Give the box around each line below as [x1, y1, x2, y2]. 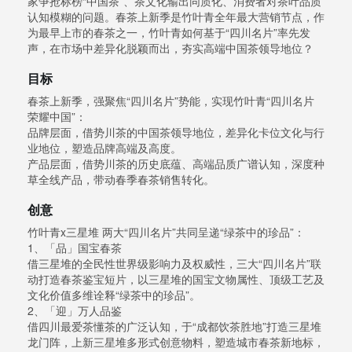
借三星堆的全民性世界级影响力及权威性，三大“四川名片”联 [27, 255, 321, 272]
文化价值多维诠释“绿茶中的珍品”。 [27, 287, 200, 303]
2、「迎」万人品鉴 [27, 302, 122, 319]
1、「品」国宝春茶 [27, 240, 122, 256]
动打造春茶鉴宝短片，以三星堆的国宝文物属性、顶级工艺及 [27, 271, 324, 288]
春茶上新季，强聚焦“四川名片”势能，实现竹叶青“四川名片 [27, 93, 314, 109]
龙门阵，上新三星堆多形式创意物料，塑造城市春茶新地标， [27, 334, 324, 350]
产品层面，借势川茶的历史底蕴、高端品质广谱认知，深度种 [27, 156, 324, 172]
